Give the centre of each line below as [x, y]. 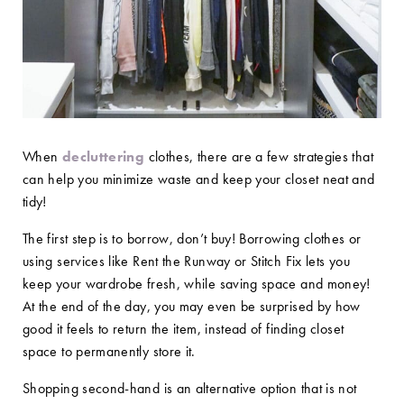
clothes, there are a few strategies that [259, 156]
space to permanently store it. [109, 351]
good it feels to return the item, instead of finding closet [184, 329]
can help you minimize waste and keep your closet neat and [199, 179]
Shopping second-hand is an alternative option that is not [190, 388]
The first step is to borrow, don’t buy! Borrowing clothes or [192, 239]
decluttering [103, 156]
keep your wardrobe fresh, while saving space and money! [197, 284]
